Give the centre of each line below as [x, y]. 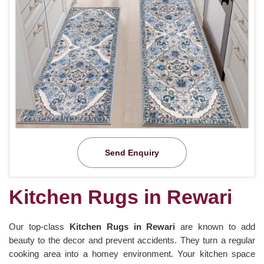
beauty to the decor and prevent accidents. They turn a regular [132, 240]
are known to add [218, 226]
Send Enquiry [132, 152]
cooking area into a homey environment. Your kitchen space [132, 253]
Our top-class [39, 226]
